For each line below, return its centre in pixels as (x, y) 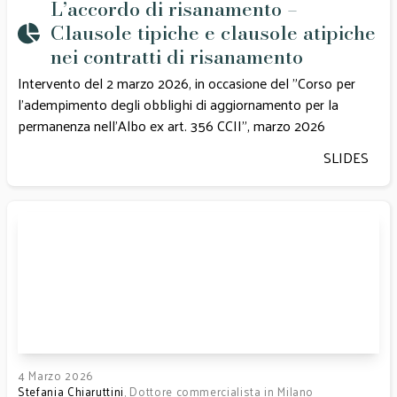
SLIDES (346, 157)
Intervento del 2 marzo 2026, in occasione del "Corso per (187, 83)
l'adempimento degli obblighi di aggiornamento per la (178, 104)
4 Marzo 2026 (56, 375)
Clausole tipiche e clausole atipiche (213, 33)
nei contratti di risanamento (177, 57)
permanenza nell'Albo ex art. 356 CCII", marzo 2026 (173, 125)
